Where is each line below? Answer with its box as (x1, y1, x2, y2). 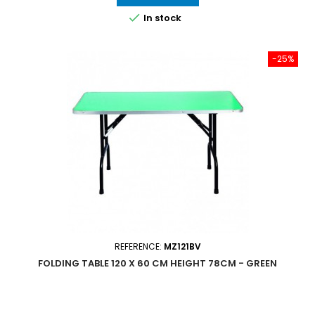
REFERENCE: (114, 240, 164, 253)
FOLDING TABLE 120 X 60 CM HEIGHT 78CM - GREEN (38, 257, 277, 271)
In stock (141, 11, 181, 25)
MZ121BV (163, 240, 201, 253)
